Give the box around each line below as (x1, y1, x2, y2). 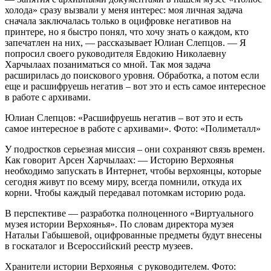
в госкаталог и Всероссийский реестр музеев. (5, 240, 193, 251)
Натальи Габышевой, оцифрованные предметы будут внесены (5, 229, 262, 240)
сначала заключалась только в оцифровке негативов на (5, 15, 231, 26)
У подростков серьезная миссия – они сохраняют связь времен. (5, 143, 265, 154)
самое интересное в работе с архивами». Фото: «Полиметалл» (5, 123, 261, 134)
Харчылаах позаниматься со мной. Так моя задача (5, 59, 211, 70)
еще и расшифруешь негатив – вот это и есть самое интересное (5, 80, 266, 91)
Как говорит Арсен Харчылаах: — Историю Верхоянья (5, 154, 233, 165)
